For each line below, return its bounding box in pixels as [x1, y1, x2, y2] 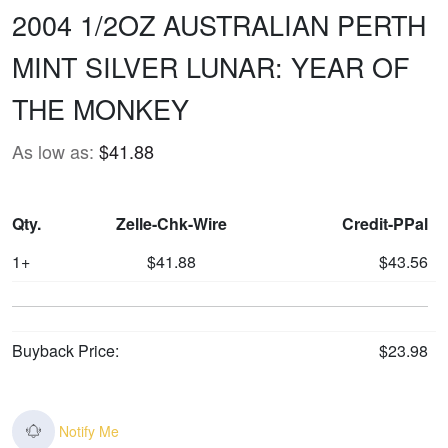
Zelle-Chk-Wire [115, 211, 227, 235]
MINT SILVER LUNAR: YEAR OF [12, 46, 409, 86]
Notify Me [59, 420, 120, 441]
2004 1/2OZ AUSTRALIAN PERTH [12, 4, 426, 44]
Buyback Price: [12, 338, 119, 362]
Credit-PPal [342, 211, 428, 235]
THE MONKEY [12, 88, 189, 128]
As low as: [12, 137, 94, 164]
